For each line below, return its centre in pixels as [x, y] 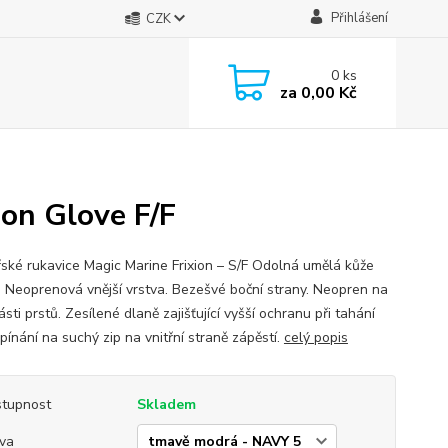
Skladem [166, 404]
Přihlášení [359, 18]
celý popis [315, 337]
